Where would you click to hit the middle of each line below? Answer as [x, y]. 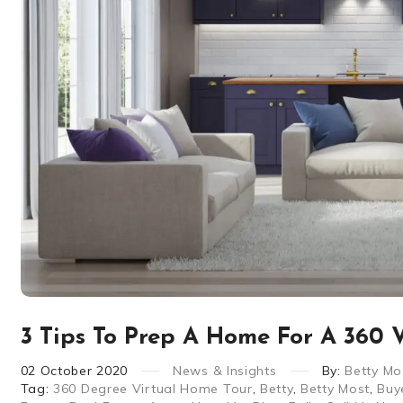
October [66, 370]
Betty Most [335, 388]
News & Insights [225, 370]
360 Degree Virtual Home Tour [153, 388]
